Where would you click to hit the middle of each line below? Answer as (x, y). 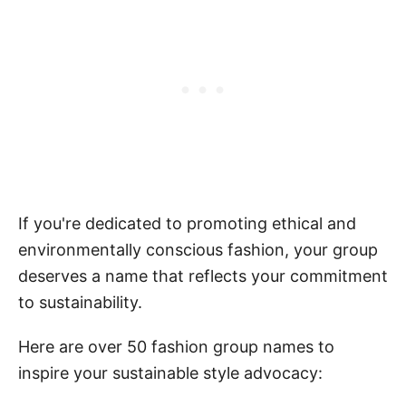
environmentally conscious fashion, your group (198, 249)
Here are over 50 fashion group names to (176, 346)
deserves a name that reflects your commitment (203, 275)
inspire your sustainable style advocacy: (170, 372)
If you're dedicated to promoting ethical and (187, 223)
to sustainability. (80, 302)
